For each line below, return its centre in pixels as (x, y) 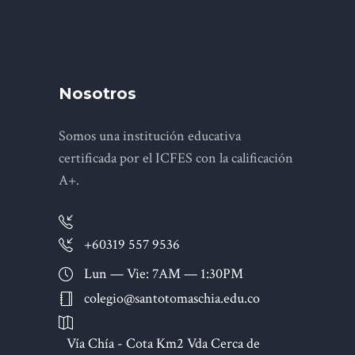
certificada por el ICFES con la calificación (176, 158)
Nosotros (97, 94)
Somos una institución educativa (150, 136)
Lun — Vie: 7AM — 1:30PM (164, 273)
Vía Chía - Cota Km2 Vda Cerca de (163, 343)
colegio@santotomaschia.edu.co (172, 298)
